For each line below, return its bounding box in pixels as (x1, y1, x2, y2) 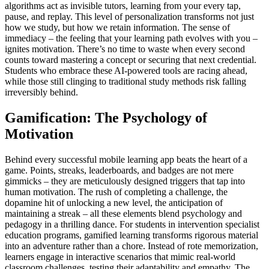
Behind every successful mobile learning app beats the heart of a (5, 154, 247, 165)
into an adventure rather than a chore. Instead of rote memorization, (5, 241, 258, 252)
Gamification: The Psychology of (5, 110, 207, 126)
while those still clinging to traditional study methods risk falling (5, 76, 246, 87)
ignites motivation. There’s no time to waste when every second (5, 44, 245, 55)
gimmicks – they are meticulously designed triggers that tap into (5, 176, 245, 187)
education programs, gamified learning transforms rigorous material (5, 230, 258, 241)
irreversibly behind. (5, 87, 78, 98)
